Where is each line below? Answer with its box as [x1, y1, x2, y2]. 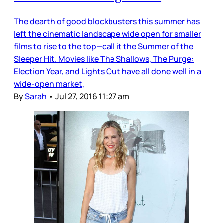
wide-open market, [14, 78, 84, 89]
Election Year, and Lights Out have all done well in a [14, 65, 201, 77]
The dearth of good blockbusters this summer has [14, 15, 200, 27]
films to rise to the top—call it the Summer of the [14, 40, 193, 52]
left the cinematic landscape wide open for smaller [14, 28, 201, 39]
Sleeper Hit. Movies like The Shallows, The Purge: [14, 53, 194, 64]
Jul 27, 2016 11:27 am [55, 90, 129, 102]
